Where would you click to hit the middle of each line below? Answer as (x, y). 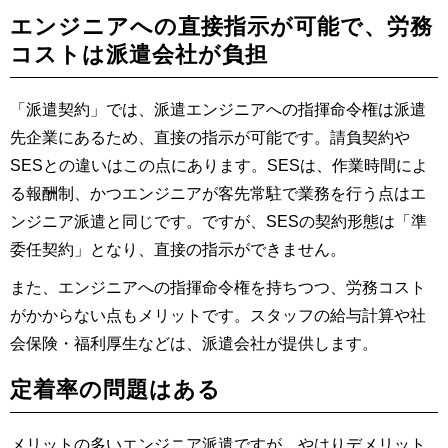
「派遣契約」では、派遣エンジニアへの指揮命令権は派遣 (218, 109)
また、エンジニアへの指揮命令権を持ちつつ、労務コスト (218, 287)
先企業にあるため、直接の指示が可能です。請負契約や (210, 137)
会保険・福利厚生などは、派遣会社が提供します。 (194, 343)
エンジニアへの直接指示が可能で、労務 (221, 27)
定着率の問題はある (115, 390)
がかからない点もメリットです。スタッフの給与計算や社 (218, 315)
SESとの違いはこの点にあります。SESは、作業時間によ (219, 165)
